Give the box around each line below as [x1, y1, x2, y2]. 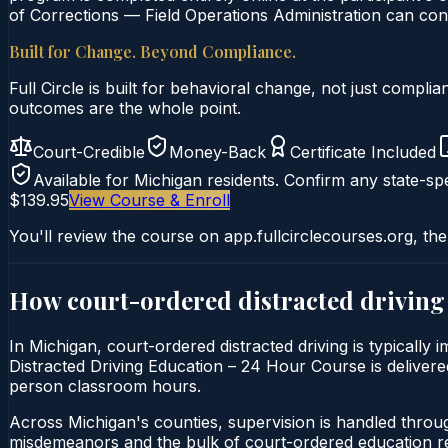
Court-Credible [33, 141, 145, 162]
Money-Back [169, 141, 266, 162]
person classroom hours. [9, 375, 201, 396]
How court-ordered [9, 283, 238, 316]
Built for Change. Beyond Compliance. [9, 40, 296, 62]
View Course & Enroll [69, 189, 230, 210]
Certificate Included [290, 141, 436, 162]
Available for [33, 169, 134, 190]
